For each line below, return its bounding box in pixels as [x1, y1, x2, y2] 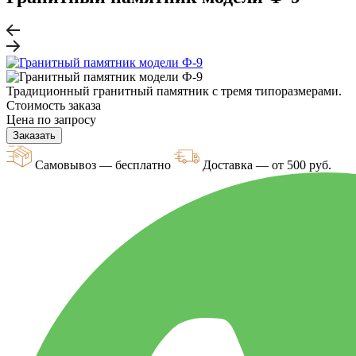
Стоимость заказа [6, 98, 101, 112]
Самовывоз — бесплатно [32, 157, 174, 172]
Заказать [13, 129, 56, 141]
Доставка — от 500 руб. [199, 157, 331, 172]
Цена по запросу [6, 112, 96, 126]
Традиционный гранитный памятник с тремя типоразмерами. [6, 83, 342, 98]
